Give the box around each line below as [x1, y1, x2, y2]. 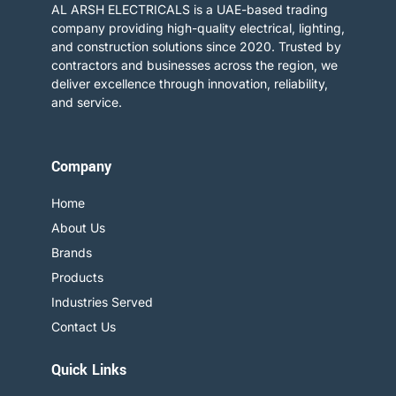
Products [51, 270, 103, 286]
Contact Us [51, 319, 116, 335]
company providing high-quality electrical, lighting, [51, 19, 345, 35]
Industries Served [51, 294, 153, 310]
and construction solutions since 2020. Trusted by [51, 38, 341, 54]
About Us [51, 220, 105, 236]
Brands [51, 245, 92, 261]
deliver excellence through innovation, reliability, [51, 75, 328, 91]
